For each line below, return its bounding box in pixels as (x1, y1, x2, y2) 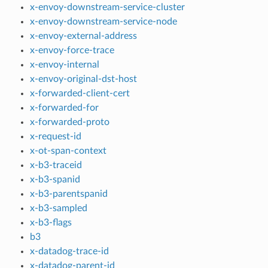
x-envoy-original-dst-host (29, 74, 137, 84)
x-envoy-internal (29, 60, 99, 70)
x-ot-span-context (29, 146, 106, 156)
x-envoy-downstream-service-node (29, 17, 177, 27)
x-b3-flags (29, 218, 72, 228)
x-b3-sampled (29, 203, 87, 214)
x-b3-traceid (29, 160, 82, 170)
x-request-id (29, 132, 81, 142)
